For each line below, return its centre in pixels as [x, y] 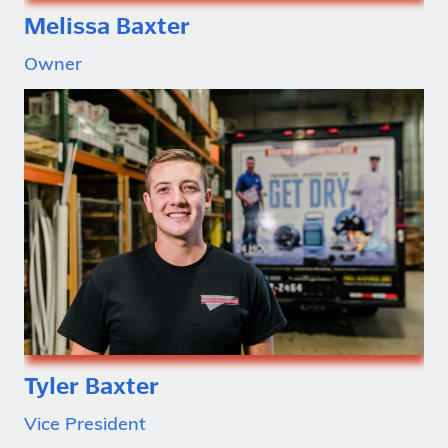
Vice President [85, 426]
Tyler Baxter [91, 386]
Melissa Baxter [107, 25]
